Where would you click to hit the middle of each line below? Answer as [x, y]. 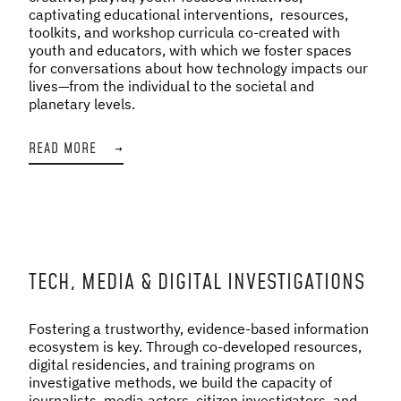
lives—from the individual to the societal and [171, 85]
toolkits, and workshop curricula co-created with [184, 32]
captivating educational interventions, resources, [188, 14]
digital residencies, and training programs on [172, 364]
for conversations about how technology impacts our [198, 68]
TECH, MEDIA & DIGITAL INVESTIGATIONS [197, 282]
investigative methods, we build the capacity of [180, 382]
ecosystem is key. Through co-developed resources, [195, 346]
